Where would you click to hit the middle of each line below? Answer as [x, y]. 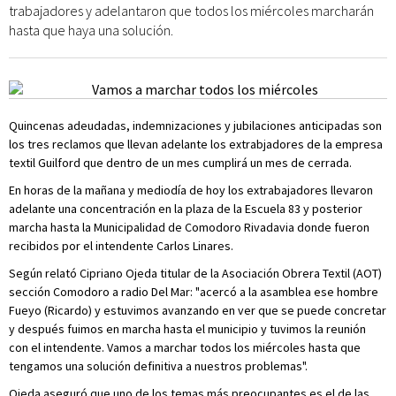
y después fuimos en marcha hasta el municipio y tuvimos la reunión [187, 329]
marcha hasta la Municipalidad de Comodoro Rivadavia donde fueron [189, 227]
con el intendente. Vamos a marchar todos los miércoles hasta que [185, 347]
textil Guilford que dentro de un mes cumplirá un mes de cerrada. [180, 163]
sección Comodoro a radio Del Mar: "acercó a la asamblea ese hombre [194, 292]
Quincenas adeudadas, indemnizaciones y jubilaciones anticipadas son [195, 126]
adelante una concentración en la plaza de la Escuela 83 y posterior [186, 209]
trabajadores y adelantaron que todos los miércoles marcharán [191, 11]
